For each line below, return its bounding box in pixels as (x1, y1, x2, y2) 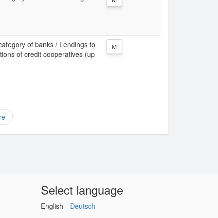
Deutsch (70, 201, 95, 211)
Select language (40, 181, 123, 198)
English (40, 201, 63, 211)
